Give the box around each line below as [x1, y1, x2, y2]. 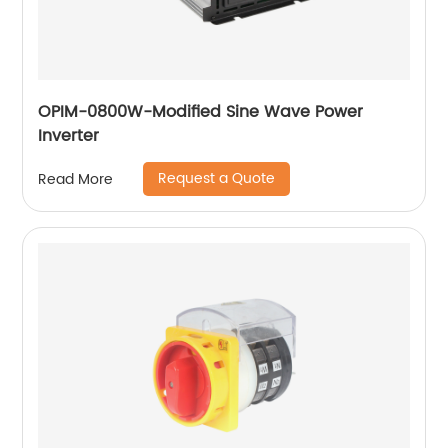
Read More [38, 167, 114, 191]
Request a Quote [158, 167, 276, 190]
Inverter [38, 123, 100, 149]
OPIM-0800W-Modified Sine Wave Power [38, 99, 364, 125]
